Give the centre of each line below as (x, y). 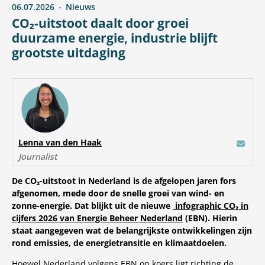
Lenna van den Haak (60, 142)
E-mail (247, 144)
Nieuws (80, 7)
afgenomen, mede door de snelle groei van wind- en (118, 193)
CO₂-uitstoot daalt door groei (100, 23)
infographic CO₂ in (211, 206)
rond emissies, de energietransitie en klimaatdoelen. (119, 243)
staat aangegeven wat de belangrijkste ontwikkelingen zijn (132, 230)
